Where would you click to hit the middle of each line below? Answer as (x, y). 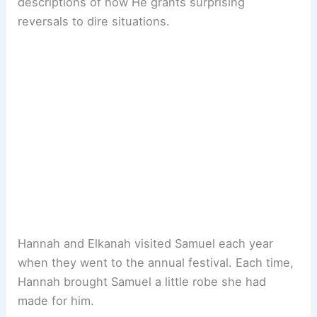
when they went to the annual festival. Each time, (156, 262)
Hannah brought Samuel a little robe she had (142, 281)
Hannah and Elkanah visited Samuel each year (146, 243)
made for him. (56, 300)
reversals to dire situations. (96, 22)
